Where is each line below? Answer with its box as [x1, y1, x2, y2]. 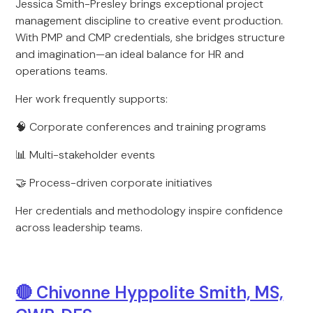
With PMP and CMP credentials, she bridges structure [15, 30, 286, 45]
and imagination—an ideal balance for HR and [15, 47, 245, 61]
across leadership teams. [15, 220, 143, 235]
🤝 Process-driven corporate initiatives [15, 175, 213, 190]
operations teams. [15, 64, 108, 78]
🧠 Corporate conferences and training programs [15, 119, 267, 134]
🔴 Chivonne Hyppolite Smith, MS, [15, 282, 284, 303]
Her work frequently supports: [15, 92, 168, 106]
